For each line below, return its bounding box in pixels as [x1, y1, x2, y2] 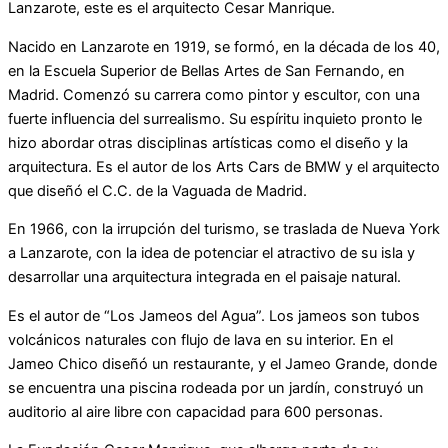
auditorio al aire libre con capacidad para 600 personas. [8, 402, 383, 421]
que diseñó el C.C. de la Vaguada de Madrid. [8, 181, 307, 200]
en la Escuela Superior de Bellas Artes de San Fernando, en [8, 61, 405, 80]
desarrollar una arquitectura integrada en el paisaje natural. [8, 268, 401, 287]
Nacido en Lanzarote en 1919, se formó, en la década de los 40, [8, 37, 440, 56]
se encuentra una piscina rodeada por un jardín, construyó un [8, 378, 424, 397]
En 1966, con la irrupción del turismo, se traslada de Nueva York [8, 220, 440, 239]
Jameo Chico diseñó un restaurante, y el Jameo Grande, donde [8, 354, 437, 373]
